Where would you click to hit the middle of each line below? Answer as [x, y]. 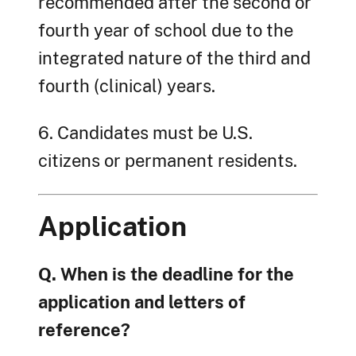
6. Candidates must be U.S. [145, 133]
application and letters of [142, 302]
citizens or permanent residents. [168, 161]
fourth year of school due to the [166, 31]
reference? [84, 330]
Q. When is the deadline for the [166, 275]
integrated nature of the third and [174, 58]
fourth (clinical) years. [127, 86]
